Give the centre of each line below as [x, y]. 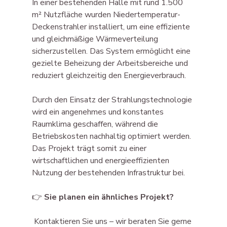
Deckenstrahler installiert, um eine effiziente [112, 27]
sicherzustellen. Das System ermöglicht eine [112, 51]
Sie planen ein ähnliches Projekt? [109, 197]
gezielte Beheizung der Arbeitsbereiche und [111, 63]
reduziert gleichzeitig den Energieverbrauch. [109, 75]
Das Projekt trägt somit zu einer [90, 148]
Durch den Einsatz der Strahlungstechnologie [113, 100]
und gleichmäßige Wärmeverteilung [96, 39]
